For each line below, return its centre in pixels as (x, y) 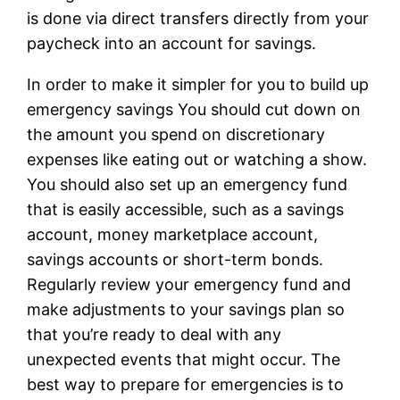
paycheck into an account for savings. (172, 43)
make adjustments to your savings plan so (186, 309)
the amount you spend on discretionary (176, 134)
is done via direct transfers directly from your (198, 18)
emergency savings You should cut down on (194, 109)
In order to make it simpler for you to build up (198, 84)
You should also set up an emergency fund (187, 184)
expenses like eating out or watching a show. (197, 159)
